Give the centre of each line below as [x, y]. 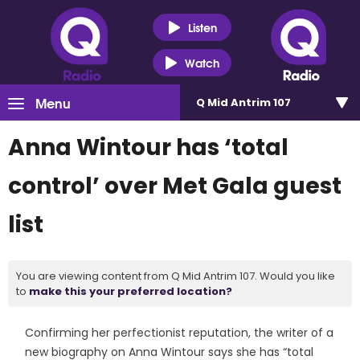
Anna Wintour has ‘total [148, 147]
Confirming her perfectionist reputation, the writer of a [180, 333]
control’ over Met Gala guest [175, 186]
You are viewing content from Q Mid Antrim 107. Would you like [176, 276]
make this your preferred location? [131, 291]
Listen [202, 27]
